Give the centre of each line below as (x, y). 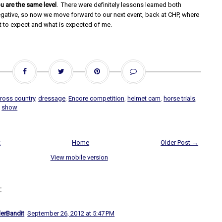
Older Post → (180, 142)
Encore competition (97, 98)
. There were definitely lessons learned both (119, 5)
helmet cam (144, 98)
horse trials (180, 98)
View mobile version (79, 157)
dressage (52, 98)
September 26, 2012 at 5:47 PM (71, 213)
